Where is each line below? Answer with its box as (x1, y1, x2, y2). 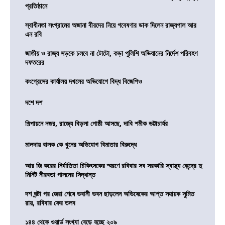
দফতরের (25, 57, 44, 67)
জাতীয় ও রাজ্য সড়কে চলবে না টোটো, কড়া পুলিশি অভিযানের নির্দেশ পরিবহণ (25, 48, 197, 58)
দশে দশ (25, 97, 42, 107)
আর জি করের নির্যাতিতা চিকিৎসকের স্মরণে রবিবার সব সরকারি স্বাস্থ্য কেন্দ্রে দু (25, 161, 202, 171)
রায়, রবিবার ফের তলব (25, 198, 75, 208)
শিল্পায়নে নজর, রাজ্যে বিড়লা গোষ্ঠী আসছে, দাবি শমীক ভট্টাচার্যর (25, 119, 168, 129)
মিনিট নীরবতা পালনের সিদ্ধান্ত (25, 170, 95, 180)
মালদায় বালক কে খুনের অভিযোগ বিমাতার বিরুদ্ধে (25, 140, 137, 150)
